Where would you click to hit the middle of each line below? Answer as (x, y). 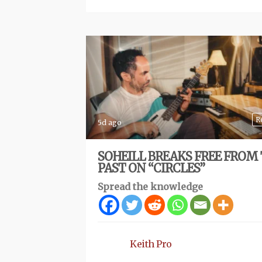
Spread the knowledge (150, 187)
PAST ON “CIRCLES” (151, 168)
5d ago (110, 123)
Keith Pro (151, 244)
